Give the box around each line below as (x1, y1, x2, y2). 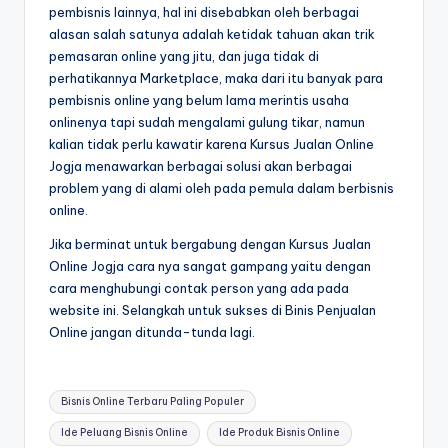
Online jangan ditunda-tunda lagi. (49, 324, 255, 341)
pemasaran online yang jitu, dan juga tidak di (49, 48, 319, 65)
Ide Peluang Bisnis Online (61, 426, 189, 440)
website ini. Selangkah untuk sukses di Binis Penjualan (49, 302, 376, 319)
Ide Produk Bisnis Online (218, 426, 340, 440)
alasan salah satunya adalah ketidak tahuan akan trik (49, 26, 375, 43)
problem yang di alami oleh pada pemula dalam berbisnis (49, 180, 394, 197)
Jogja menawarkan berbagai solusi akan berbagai (49, 158, 352, 175)
